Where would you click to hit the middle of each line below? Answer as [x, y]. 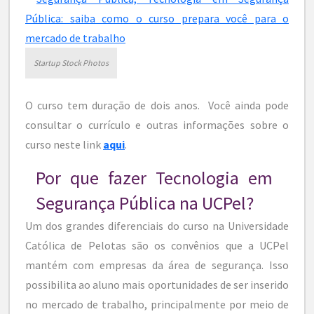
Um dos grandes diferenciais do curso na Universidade [157, 225]
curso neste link [64, 144]
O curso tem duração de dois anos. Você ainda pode [157, 105]
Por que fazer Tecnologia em [155, 177]
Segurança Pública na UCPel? [145, 203]
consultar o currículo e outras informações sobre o [157, 124]
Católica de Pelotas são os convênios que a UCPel [157, 245]
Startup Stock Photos [71, 62]
